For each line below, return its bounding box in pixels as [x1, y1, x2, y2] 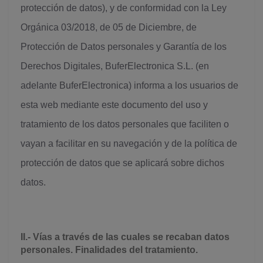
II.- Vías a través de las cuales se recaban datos [21, 232, 230, 242]
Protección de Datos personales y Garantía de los [21, 42, 227, 52]
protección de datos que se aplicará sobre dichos [21, 158, 224, 168]
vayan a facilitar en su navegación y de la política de [21, 139, 237, 149]
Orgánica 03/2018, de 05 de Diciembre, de [21, 22, 197, 32]
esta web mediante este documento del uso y [21, 100, 208, 110]
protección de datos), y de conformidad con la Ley [21, 3, 227, 13]
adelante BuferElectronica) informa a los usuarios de [21, 80, 238, 90]
